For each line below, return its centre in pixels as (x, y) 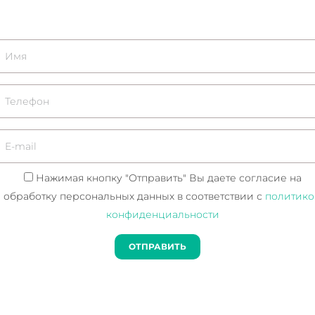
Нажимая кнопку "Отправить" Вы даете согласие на (168, 178)
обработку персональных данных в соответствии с (134, 196)
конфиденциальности (162, 214)
